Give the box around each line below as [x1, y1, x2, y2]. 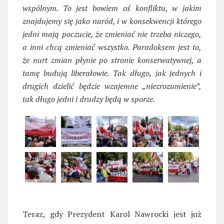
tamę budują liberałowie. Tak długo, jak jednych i [22, 67, 201, 78]
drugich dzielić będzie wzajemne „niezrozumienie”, [22, 80, 201, 91]
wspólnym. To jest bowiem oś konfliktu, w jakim [22, 2, 201, 13]
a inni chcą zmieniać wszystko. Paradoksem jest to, [22, 41, 201, 52]
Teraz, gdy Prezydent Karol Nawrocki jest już [22, 208, 201, 220]
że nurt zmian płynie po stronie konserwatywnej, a [22, 54, 201, 65]
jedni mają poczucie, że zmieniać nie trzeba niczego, [22, 28, 201, 39]
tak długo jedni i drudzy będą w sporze [22, 93, 153, 104]
